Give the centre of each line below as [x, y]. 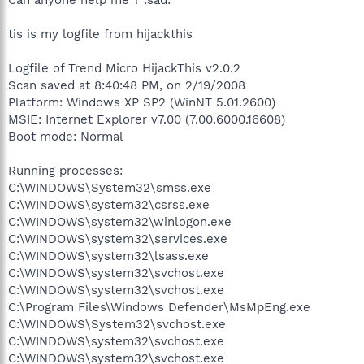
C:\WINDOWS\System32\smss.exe [110, 187]
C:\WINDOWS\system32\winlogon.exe [120, 221]
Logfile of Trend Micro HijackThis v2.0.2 [124, 68]
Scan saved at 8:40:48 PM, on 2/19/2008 [127, 85]
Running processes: [65, 170]
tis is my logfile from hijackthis [100, 34]
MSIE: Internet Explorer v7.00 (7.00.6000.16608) [147, 119]
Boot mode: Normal [66, 136]
